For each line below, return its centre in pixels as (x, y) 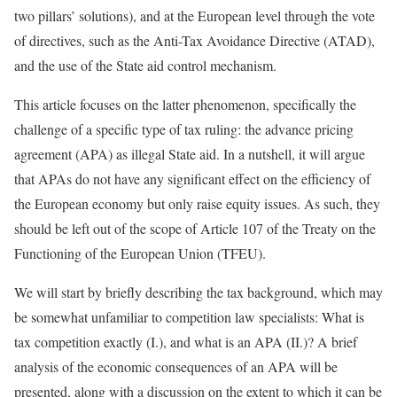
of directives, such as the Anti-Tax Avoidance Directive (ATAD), (195, 40)
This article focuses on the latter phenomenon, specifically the (185, 104)
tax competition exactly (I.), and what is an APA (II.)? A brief (186, 342)
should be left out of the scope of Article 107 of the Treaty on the (195, 228)
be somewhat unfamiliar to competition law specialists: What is (189, 317)
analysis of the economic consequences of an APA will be (176, 366)
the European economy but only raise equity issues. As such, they (197, 203)
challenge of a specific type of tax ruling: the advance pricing (184, 129)
